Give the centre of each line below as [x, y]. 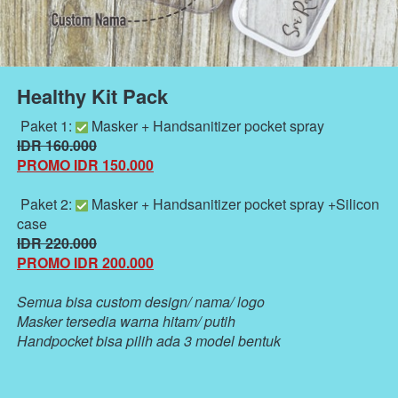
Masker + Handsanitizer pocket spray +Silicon [234, 204]
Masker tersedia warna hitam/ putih [126, 322]
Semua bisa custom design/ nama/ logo [143, 302]
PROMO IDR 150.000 [85, 165]
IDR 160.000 [57, 146]
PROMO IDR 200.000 [85, 263]
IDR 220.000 [57, 243]
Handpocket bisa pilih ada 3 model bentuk [149, 341]
